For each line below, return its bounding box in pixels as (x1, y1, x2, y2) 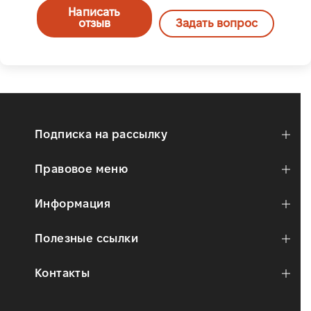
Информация (35, 197, 110, 210)
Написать (68, 6, 121, 18)
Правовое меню (35, 162, 128, 175)
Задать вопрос (176, 17, 258, 29)
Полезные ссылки (35, 232, 138, 244)
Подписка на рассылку (35, 128, 167, 140)
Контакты (35, 267, 90, 279)
